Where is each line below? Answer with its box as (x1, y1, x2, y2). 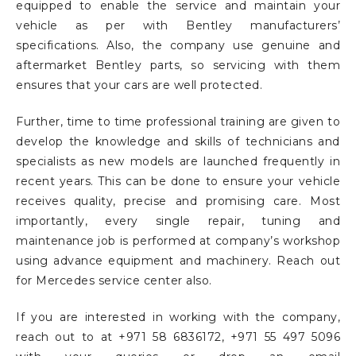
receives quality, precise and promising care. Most (16, 194, 340, 209)
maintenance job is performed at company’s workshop (16, 234, 340, 249)
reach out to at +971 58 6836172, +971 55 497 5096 (16, 330, 340, 345)
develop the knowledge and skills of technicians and (16, 134, 340, 149)
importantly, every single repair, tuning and (16, 214, 340, 229)
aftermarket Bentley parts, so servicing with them (16, 58, 340, 73)
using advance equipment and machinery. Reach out (16, 253, 340, 269)
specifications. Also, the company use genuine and (16, 38, 340, 53)
